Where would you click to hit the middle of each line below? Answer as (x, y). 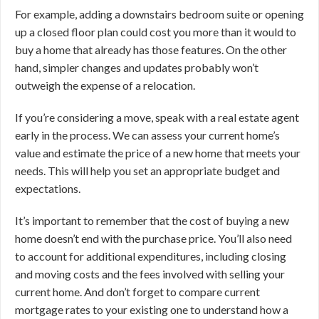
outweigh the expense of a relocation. (105, 85)
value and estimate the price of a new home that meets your (158, 153)
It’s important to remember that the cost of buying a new (152, 220)
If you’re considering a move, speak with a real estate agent (157, 117)
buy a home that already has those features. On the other (151, 49)
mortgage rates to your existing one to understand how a (152, 309)
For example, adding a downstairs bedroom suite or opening (159, 14)
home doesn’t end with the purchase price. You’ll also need (153, 238)
